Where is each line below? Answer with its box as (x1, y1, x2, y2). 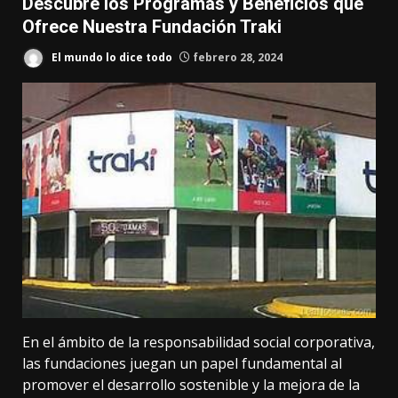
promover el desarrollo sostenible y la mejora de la (22, 375, 360, 395)
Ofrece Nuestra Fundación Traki (22, 16, 286, 37)
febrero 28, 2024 (190, 49, 283, 65)
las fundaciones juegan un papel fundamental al (22, 354, 342, 374)
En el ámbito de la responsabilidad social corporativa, (22, 332, 375, 353)
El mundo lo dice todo (49, 49, 172, 65)
